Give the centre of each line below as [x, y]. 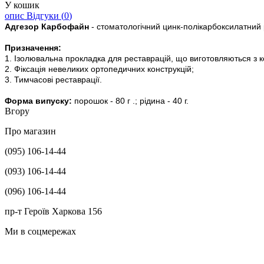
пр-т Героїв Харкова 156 [53, 211]
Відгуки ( [45, 15]
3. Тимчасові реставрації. [53, 79]
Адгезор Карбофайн [47, 26]
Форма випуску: [38, 100]
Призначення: [33, 47]
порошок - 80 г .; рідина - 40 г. [130, 100]
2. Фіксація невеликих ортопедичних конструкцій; [99, 69]
